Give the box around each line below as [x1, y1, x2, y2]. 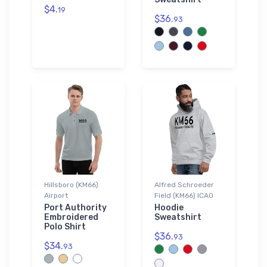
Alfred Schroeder [154, 180, 214, 189]
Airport [44, 191, 68, 200]
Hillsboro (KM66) [44, 180, 98, 189]
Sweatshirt [154, 212, 201, 222]
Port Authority [44, 202, 107, 213]
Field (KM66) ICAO [154, 191, 213, 200]
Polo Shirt [44, 221, 86, 232]
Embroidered [44, 212, 98, 222]
